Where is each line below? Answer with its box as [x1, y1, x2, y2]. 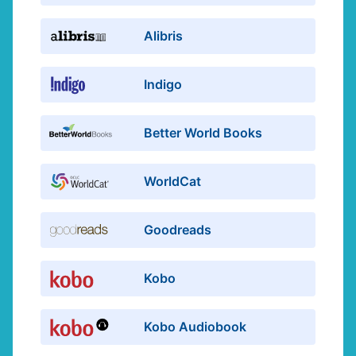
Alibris [144, 27, 184, 44]
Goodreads [144, 221, 212, 238]
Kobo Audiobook [144, 318, 247, 335]
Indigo [144, 75, 183, 92]
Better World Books [144, 124, 263, 141]
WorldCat [144, 172, 202, 189]
